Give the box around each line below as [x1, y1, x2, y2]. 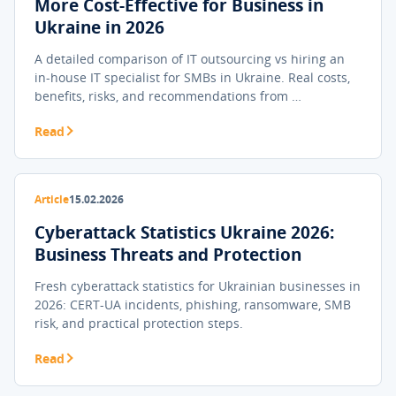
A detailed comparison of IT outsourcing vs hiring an [34, 50, 345, 67]
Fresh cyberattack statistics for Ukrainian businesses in [34, 278, 361, 294]
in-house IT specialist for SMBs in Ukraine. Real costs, [34, 69, 350, 86]
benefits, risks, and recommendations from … [34, 88, 301, 104]
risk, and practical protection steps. [34, 315, 243, 331]
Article [34, 192, 69, 207]
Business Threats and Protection [34, 243, 301, 266]
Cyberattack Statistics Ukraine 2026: [34, 221, 334, 244]
